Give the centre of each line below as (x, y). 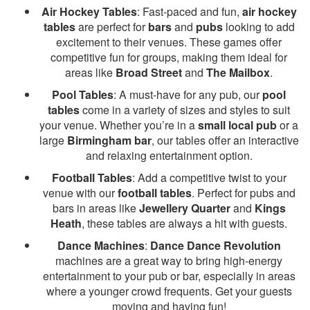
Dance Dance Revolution (215, 245)
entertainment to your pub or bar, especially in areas (169, 276)
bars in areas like (95, 208)
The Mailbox (238, 72)
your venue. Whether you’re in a (119, 125)
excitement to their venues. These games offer (169, 42)
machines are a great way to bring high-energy (169, 261)
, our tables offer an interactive (225, 140)
